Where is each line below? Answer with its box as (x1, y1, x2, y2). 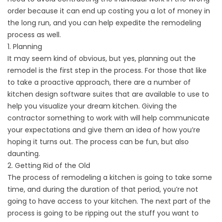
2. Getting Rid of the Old (7, 161, 90, 171)
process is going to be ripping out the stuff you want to (7, 208, 199, 219)
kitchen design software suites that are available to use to (7, 89, 209, 100)
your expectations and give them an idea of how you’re (7, 125, 200, 135)
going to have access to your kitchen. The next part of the (7, 196, 211, 207)
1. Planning (7, 42, 42, 52)
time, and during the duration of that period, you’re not (7, 184, 198, 195)
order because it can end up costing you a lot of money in (7, 6, 210, 16)
